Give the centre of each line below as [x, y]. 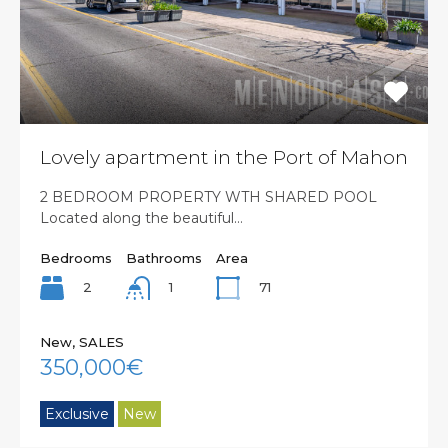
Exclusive [77, 414]
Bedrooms [76, 257]
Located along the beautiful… [141, 217]
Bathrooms [164, 257]
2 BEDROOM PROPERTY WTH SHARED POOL [208, 196]
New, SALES [82, 342]
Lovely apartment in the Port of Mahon [224, 157]
